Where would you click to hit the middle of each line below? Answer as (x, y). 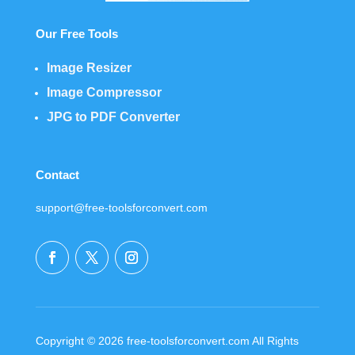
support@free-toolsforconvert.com (121, 207)
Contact (57, 174)
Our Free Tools (76, 33)
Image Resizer (89, 67)
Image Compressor (104, 92)
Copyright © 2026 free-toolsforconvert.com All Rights (167, 340)
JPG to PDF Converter (113, 116)
